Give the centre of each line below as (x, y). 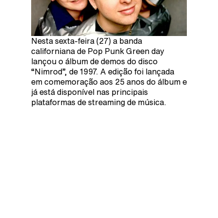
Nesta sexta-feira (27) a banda (87, 41)
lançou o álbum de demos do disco (94, 61)
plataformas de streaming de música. (99, 102)
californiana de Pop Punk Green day (98, 51)
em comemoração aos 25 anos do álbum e (109, 82)
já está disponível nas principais (90, 92)
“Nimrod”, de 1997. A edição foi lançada (103, 72)
